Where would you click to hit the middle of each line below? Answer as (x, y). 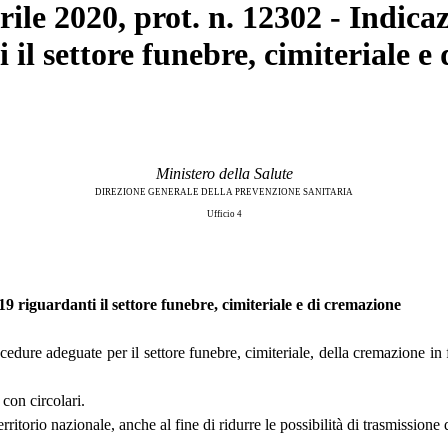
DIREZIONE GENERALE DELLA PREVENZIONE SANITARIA (224, 191)
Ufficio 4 (224, 213)
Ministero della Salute (224, 173)
